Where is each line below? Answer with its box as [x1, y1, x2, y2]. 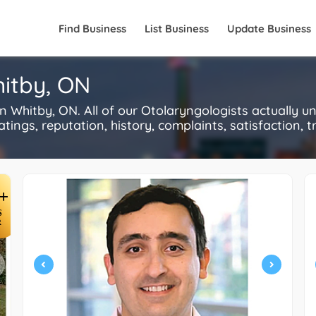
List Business [145, 22, 209, 35]
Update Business [227, 22, 311, 35]
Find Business [59, 22, 126, 35]
